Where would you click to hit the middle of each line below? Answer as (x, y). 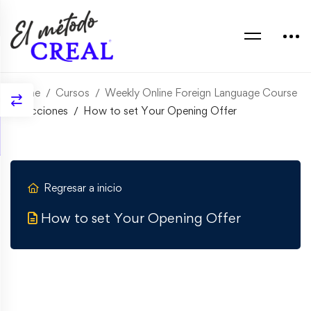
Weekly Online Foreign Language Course (201, 93)
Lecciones (44, 111)
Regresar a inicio (83, 187)
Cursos (73, 93)
